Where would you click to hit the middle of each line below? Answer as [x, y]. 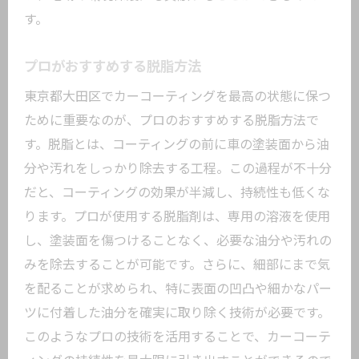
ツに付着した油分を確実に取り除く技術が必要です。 [177, 313]
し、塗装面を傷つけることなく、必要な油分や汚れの [178, 241]
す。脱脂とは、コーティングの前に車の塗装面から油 [177, 145]
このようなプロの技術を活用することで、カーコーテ [177, 337]
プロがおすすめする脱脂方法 [113, 67]
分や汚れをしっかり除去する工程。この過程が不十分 [178, 169]
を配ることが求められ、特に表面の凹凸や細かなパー [178, 289]
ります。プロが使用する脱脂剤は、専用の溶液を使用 [177, 217]
